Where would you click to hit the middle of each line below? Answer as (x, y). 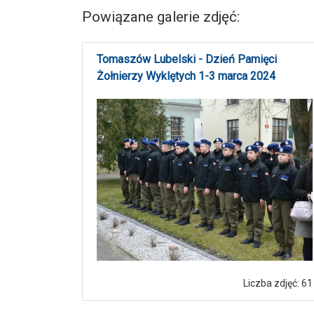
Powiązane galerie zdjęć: (161, 17)
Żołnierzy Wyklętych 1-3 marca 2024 (186, 76)
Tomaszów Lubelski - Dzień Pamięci (187, 60)
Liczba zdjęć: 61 (278, 284)
